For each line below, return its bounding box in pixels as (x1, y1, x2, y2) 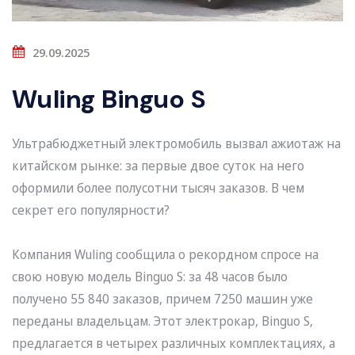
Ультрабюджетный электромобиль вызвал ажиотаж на (12, 135, 341, 153)
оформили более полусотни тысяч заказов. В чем (12, 179, 304, 197)
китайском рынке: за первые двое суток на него (12, 157, 304, 175)
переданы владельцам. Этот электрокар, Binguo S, (12, 312, 313, 330)
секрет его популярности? (12, 201, 170, 219)
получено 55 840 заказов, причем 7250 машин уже (12, 290, 313, 308)
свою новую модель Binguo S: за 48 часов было (12, 268, 288, 286)
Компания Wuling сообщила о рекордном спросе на (12, 246, 319, 264)
